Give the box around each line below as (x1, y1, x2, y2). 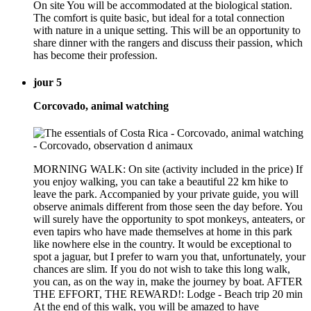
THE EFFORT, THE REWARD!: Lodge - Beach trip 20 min (33, 288, 303, 301)
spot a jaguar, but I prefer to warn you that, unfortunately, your (33, 251, 305, 263)
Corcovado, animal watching (33, 99, 169, 112)
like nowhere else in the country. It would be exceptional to (33, 238, 292, 251)
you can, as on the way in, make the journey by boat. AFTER (33, 276, 303, 288)
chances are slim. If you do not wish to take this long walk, (33, 263, 290, 276)
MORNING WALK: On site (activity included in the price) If (33, 163, 303, 176)
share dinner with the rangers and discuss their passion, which (33, 36, 303, 49)
